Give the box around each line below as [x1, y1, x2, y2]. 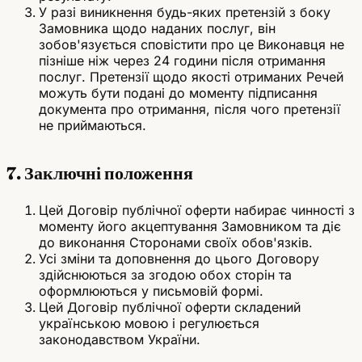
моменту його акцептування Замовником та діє [39, 217, 341, 234]
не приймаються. [39, 117, 146, 134]
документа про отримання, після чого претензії [39, 101, 340, 118]
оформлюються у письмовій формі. [39, 282, 263, 299]
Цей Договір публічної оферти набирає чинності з [39, 201, 355, 218]
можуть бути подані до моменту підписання [39, 85, 318, 102]
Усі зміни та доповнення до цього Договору [39, 250, 319, 267]
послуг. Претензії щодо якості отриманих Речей [39, 69, 343, 86]
